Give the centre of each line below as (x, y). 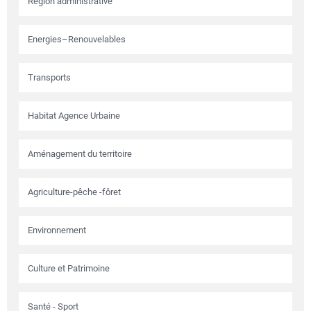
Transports (49, 78)
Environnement (57, 230)
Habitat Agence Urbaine (74, 116)
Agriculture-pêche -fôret (74, 192)
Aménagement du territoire (80, 154)
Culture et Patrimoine (69, 269)
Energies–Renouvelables (77, 40)
